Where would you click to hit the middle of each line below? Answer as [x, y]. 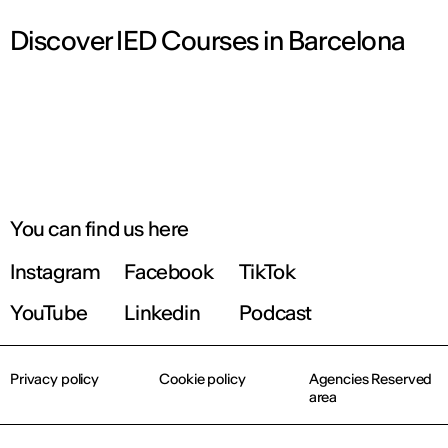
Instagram [55, 271]
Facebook [169, 271]
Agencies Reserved [370, 378]
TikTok [267, 271]
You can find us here [99, 228]
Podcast [275, 312]
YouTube [49, 312]
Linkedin [162, 312]
